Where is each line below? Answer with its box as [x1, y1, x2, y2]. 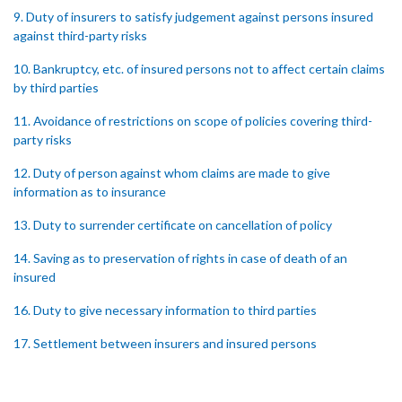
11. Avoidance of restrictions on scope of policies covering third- [13, 113, 372, 128]
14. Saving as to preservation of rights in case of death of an [13, 250, 347, 266]
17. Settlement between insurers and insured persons [13, 336, 317, 351]
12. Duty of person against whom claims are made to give [13, 165, 330, 180]
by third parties [13, 80, 99, 95]
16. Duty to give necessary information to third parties [13, 302, 317, 318]
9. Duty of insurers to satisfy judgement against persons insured [13, 9, 373, 24]
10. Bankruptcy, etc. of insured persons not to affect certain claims [13, 61, 385, 76]
